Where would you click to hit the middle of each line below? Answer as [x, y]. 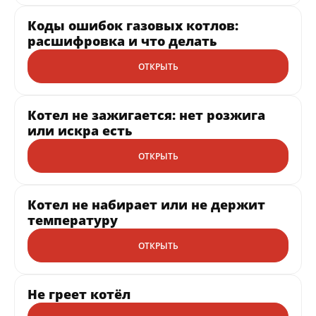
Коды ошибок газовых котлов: [133, 25]
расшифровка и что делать [122, 41]
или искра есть [80, 130]
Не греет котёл [79, 294]
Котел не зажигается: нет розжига [146, 115]
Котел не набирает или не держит [146, 204]
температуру [73, 220]
